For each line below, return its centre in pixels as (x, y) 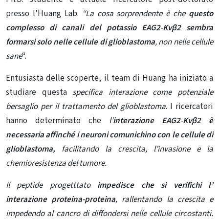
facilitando (80, 149)
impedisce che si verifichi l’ (152, 186)
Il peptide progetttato (48, 186)
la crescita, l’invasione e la (159, 149)
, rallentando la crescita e (164, 200)
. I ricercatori (190, 107)
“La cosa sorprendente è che (135, 14)
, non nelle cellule (184, 42)
